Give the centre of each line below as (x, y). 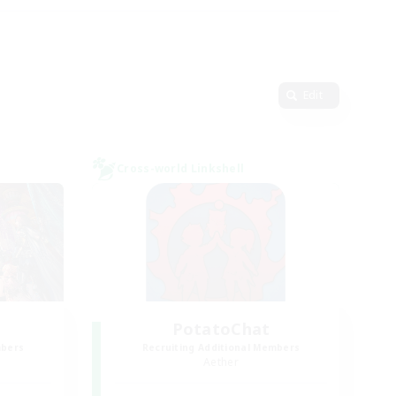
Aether (221, 362)
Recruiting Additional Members (221, 347)
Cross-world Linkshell (181, 168)
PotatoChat (221, 329)
